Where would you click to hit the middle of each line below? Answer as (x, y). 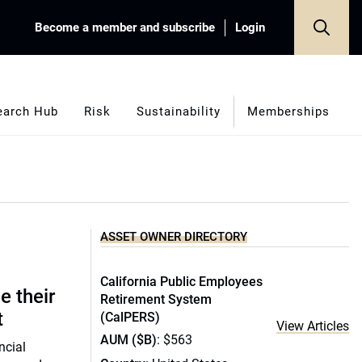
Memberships (288, 111)
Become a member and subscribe (125, 27)
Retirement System (156, 299)
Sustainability (178, 111)
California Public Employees (181, 282)
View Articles (313, 326)
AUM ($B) (128, 340)
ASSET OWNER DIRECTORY (174, 237)
